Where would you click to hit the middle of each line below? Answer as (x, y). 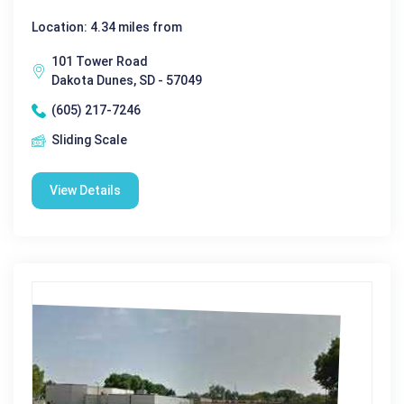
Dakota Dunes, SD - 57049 (127, 81)
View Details (85, 191)
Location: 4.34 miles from (107, 28)
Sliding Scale (89, 140)
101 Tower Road (100, 62)
